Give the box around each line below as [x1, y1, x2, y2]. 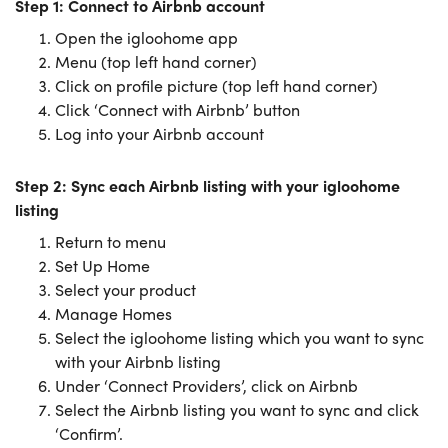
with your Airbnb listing [55, 350, 221, 373]
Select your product [55, 278, 196, 301]
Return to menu [55, 230, 170, 253]
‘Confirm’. [55, 422, 123, 445]
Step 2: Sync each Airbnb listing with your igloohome [15, 174, 400, 197]
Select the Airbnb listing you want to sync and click [55, 398, 419, 421]
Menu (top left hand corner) [55, 50, 261, 73]
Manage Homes [55, 302, 172, 325]
